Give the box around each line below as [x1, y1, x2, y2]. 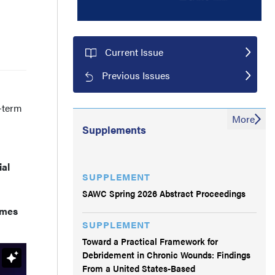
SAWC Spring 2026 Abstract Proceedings [82, 186, 246, 199]
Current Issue [104, 44, 163, 59]
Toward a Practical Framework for [82, 234, 218, 247]
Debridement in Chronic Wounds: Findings [82, 247, 250, 261]
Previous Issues [102, 68, 171, 82]
